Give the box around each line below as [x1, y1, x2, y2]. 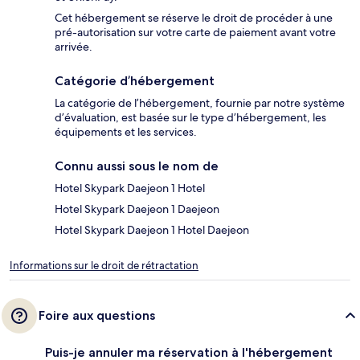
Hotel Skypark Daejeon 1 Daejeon [55, 202, 219, 217]
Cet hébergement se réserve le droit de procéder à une [55, 10, 333, 26]
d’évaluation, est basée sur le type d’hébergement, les [55, 110, 326, 125]
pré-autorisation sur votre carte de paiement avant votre [55, 25, 336, 40]
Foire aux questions [39, 308, 155, 324]
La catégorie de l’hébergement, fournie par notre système [55, 96, 345, 111]
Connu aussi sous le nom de [55, 158, 219, 174]
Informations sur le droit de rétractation [10, 259, 198, 273]
